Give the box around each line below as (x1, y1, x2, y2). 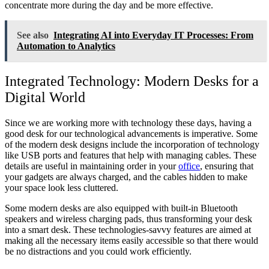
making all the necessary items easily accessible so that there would (5, 235, 258, 246)
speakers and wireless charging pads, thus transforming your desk (5, 213, 252, 224)
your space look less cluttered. (5, 182, 118, 193)
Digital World (5, 89, 85, 105)
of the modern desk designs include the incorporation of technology (5, 139, 259, 150)
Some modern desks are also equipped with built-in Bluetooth (5, 202, 238, 213)
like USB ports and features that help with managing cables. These (5, 150, 256, 160)
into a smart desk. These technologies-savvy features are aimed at (5, 224, 251, 235)
